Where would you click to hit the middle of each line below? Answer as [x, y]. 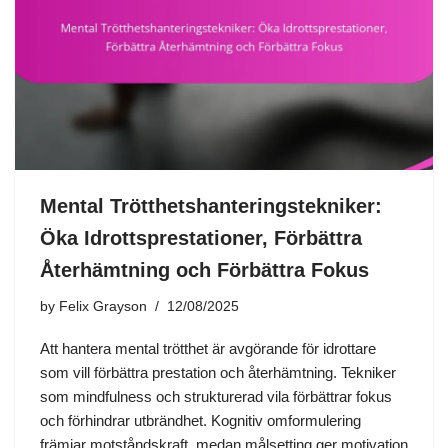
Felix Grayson [103, 306]
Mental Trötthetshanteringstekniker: [211, 205]
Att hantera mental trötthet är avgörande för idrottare [208, 348]
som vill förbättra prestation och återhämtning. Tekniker [218, 372]
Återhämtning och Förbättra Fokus [204, 269]
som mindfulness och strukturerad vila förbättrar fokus [216, 396]
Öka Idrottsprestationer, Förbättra [201, 237]
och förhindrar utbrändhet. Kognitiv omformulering [200, 420]
